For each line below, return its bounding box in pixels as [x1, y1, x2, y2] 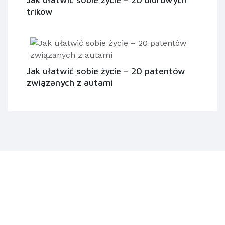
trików [27, 6, 53, 17]
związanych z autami [27, 77, 113, 88]
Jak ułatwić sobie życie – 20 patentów [27, 66, 185, 77]
